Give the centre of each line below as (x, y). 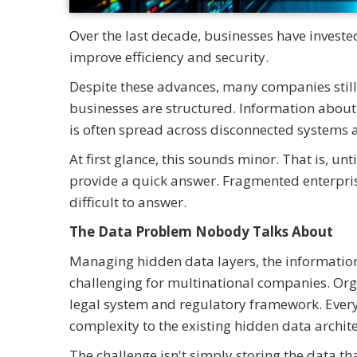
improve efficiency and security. (169, 57)
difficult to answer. (128, 202)
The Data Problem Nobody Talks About (201, 231)
